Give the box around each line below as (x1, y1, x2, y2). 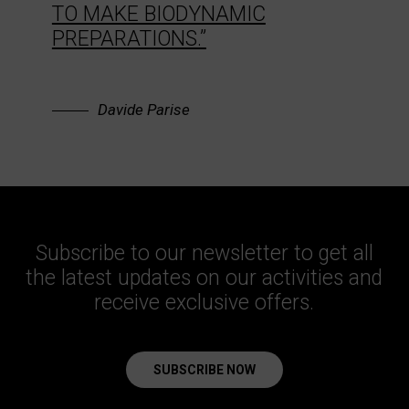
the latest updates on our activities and (26, 265, 383, 290)
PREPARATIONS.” (51, 26, 206, 51)
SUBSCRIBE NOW (152, 362, 256, 377)
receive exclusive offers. (94, 289, 315, 315)
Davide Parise (97, 100, 190, 119)
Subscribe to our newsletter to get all (35, 240, 373, 266)
